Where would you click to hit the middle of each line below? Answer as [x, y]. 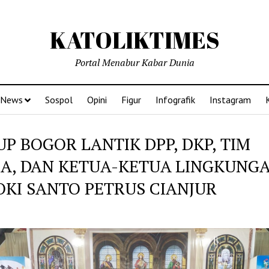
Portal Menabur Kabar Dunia [134, 62]
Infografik [175, 100]
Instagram [230, 100]
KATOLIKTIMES [134, 40]
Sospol [59, 100]
